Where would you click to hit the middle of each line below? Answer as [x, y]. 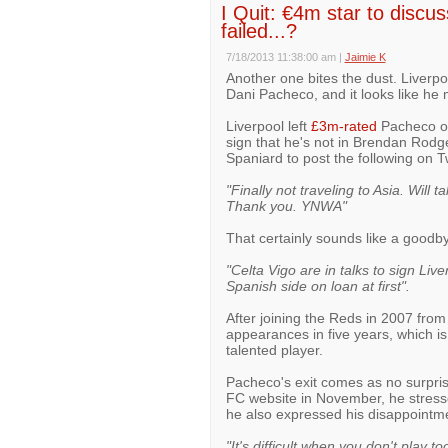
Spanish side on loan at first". [317, 286]
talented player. [274, 350]
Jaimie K [365, 57]
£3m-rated [343, 126]
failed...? [258, 31]
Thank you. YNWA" [286, 206]
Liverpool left [268, 126]
